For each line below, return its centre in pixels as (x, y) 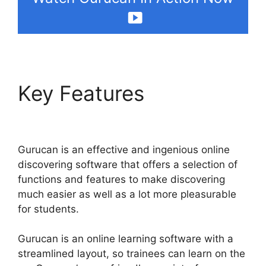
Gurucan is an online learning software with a (126, 239)
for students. (48, 209)
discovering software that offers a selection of (128, 164)
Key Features (84, 93)
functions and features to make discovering (121, 179)
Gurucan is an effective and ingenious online (124, 149)
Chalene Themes (99, 118)
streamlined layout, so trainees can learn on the (132, 254)
